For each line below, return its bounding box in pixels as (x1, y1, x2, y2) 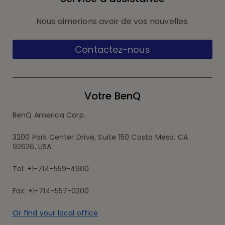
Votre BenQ (84, 88, 141, 103)
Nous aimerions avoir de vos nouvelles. (36, 15, 189, 27)
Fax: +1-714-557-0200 (13, 185, 89, 196)
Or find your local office (13, 207, 98, 218)
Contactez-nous (75, 43, 150, 56)
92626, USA (13, 141, 52, 152)
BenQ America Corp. (13, 109, 85, 120)
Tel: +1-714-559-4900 (13, 163, 89, 174)
